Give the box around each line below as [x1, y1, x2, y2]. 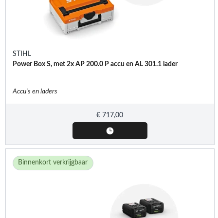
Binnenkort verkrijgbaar [18, 159, 88, 166]
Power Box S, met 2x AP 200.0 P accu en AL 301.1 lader [12, 60, 178, 68]
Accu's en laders [12, 88, 57, 95]
